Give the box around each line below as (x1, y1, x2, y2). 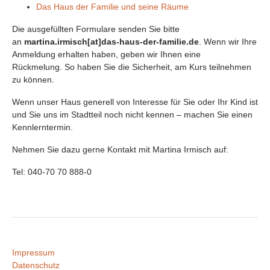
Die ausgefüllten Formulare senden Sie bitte (12, 24, 180, 34)
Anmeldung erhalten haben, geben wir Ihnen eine (12, 49, 201, 59)
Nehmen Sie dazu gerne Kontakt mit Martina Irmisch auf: (12, 144, 228, 154)
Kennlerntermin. (12, 122, 75, 132)
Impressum (12, 247, 55, 257)
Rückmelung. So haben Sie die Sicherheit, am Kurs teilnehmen (12, 61, 251, 72)
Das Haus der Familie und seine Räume (36, 1, 189, 11)
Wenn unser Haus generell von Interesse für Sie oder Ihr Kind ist (12, 96, 258, 107)
